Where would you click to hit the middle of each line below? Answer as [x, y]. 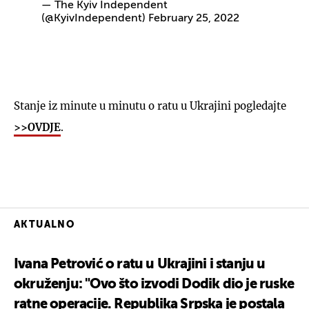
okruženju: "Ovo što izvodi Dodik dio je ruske [154, 285]
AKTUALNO [44, 225]
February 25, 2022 [194, 18]
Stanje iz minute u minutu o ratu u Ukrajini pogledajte [150, 106]
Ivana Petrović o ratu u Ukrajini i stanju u [140, 265]
